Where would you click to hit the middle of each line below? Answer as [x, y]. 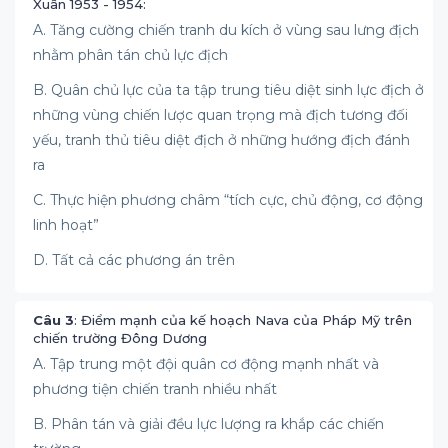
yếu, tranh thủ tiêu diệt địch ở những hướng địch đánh [221, 140]
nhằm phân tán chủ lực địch [130, 55]
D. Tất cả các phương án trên [134, 260]
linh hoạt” [66, 225]
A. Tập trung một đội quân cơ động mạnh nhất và [206, 364]
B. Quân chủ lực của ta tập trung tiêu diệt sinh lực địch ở [228, 90]
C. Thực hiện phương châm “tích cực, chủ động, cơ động [228, 200]
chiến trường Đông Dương [120, 338]
